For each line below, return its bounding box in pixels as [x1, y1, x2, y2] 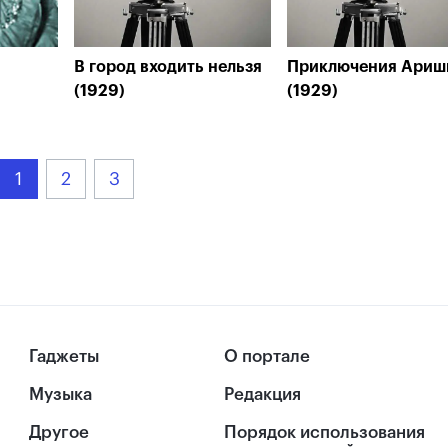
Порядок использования [224, 424, 425, 442]
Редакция [224, 386, 301, 404]
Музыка [29, 386, 93, 404]
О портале [224, 348, 310, 365]
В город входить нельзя [74, 59, 262, 75]
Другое [29, 424, 90, 442]
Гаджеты [29, 348, 100, 365]
